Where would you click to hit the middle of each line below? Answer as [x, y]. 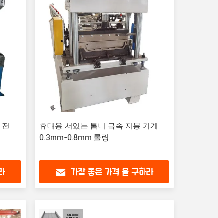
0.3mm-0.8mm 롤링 [74, 137]
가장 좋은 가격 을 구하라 [112, 173]
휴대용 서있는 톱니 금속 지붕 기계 [99, 126]
